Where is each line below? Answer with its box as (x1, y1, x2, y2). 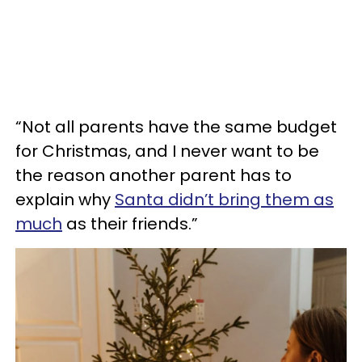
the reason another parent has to (15, 164, 292, 187)
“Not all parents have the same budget (15, 116, 337, 138)
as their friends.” (62, 213, 198, 235)
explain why (15, 188, 115, 211)
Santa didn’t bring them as (115, 188, 334, 211)
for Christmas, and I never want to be (15, 140, 319, 162)
